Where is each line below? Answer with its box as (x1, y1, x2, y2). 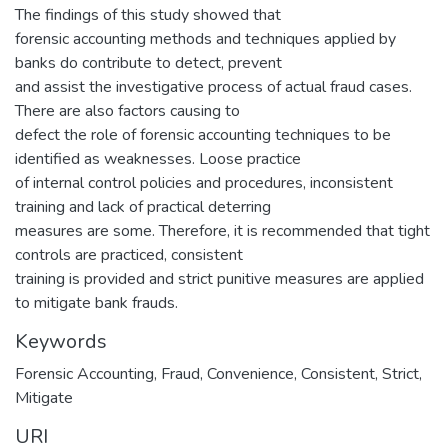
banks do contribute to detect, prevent (15, 51, 282, 74)
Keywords (15, 327, 107, 355)
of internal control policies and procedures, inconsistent (15, 171, 393, 194)
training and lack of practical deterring (15, 195, 271, 218)
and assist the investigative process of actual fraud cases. (15, 75, 412, 98)
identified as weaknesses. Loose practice (15, 147, 301, 170)
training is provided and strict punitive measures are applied (15, 267, 424, 290)
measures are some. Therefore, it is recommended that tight (15, 219, 430, 242)
